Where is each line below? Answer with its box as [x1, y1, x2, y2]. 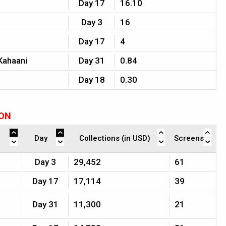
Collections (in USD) [79, 134, 150, 143]
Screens [174, 134, 204, 143]
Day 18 [79, 75, 105, 85]
